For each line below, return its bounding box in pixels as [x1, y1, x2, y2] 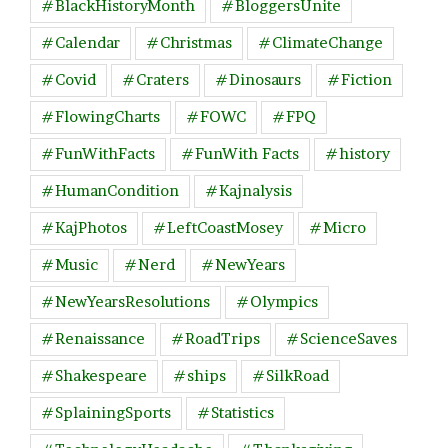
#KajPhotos [41, 217, 127, 237]
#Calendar [41, 32, 120, 52]
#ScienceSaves [286, 328, 397, 348]
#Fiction [327, 69, 392, 89]
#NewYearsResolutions [41, 291, 210, 311]
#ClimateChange [258, 32, 383, 52]
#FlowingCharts [41, 106, 160, 126]
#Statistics [197, 402, 274, 422]
